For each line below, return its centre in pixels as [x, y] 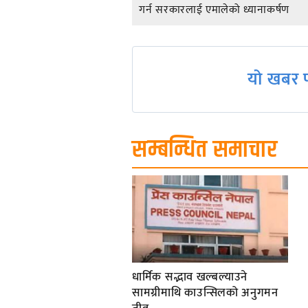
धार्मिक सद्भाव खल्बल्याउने [190, 277]
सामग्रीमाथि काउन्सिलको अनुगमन [205, 293]
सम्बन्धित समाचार [205, 150]
